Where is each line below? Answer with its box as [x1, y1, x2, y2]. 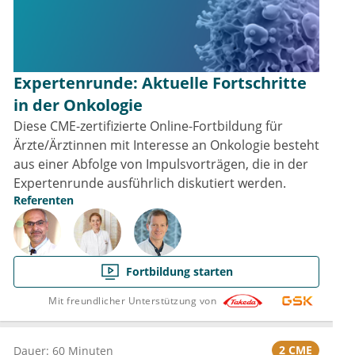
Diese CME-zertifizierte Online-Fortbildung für [13, 117, 283, 136]
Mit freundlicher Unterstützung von [48, 293, 216, 307]
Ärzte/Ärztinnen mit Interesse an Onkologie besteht [13, 136, 319, 155]
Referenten [13, 193, 74, 208]
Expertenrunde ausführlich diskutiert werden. [13, 174, 286, 193]
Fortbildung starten [125, 264, 233, 280]
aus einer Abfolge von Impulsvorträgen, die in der [13, 155, 308, 174]
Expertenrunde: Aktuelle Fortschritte [13, 72, 307, 94]
